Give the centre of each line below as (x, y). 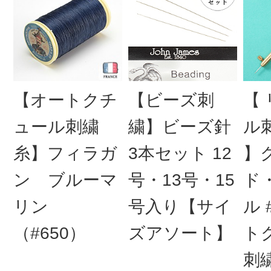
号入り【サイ (180, 207)
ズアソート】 (180, 233)
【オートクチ (65, 100)
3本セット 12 (180, 154)
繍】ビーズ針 (179, 127)
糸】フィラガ (65, 154)
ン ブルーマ (65, 180)
